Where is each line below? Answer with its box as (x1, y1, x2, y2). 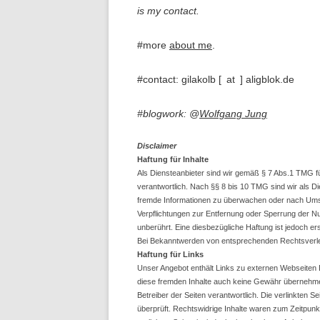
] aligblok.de (240, 74, 294, 85)
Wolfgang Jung (199, 108, 267, 119)
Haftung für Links (137, 250, 204, 259)
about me (169, 39, 212, 51)
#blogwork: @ (137, 108, 199, 119)
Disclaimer (137, 141, 176, 150)
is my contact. (137, 5, 199, 16)
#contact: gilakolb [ (137, 74, 221, 85)
